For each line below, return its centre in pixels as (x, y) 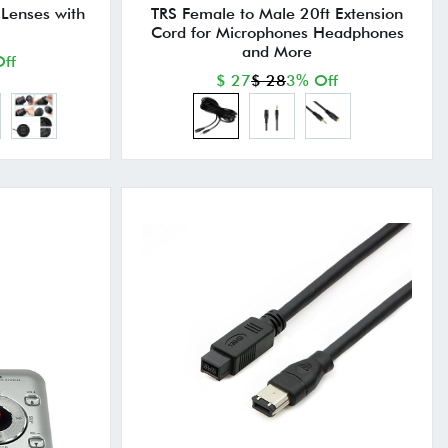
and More (277, 52)
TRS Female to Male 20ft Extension (277, 14)
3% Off (312, 81)
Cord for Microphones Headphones (277, 33)
